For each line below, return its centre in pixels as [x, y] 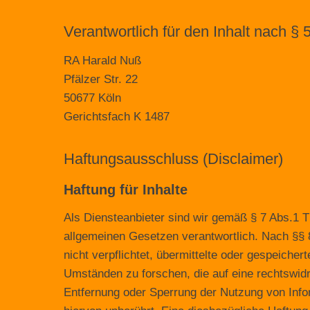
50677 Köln [92, 98]
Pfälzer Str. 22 [101, 79]
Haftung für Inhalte [126, 190]
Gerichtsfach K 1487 [117, 117]
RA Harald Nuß [102, 61]
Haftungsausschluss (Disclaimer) [173, 159]
